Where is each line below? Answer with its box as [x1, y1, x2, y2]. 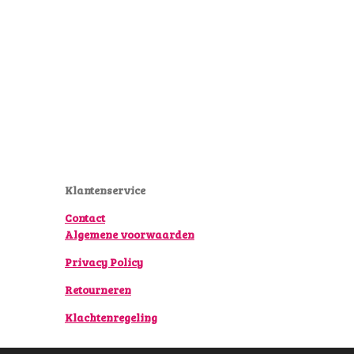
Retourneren [65, 282, 131, 298]
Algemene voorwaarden [65, 227, 194, 243]
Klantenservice [65, 183, 145, 198]
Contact [65, 210, 105, 226]
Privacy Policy [65, 254, 143, 270]
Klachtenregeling [65, 310, 157, 326]
